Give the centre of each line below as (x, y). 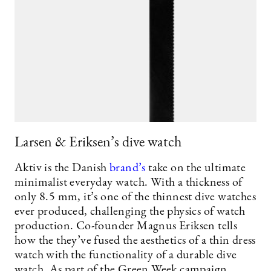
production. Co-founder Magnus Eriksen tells (126, 227)
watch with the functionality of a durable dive (126, 256)
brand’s (128, 168)
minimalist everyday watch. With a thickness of (129, 183)
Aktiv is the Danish (62, 168)
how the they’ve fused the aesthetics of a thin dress (135, 241)
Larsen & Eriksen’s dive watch (98, 143)
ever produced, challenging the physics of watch (130, 212)
